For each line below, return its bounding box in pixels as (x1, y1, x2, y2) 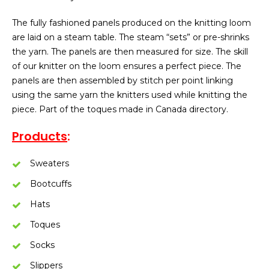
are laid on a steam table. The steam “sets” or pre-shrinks (12, 32, 249, 43)
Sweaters (30, 158, 69, 169)
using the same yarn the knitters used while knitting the (12, 89, 247, 100)
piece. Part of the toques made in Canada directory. (12, 104, 228, 115)
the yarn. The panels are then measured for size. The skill (12, 46, 248, 57)
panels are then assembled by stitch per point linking (12, 75, 233, 86)
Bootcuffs (30, 178, 71, 189)
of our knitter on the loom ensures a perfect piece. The (12, 61, 241, 71)
